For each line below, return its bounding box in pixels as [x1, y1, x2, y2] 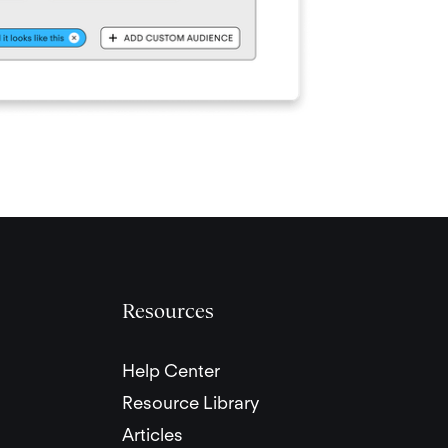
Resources [122, 299, 214, 324]
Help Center [122, 360, 220, 382]
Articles [122, 424, 183, 446]
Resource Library [122, 392, 259, 414]
